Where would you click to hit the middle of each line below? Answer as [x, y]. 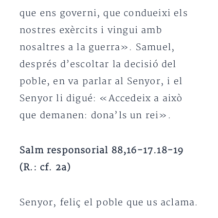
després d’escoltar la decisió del [98, 64]
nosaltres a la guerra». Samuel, [97, 47]
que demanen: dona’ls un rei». [95, 116]
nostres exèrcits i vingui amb [91, 30]
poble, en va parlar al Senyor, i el [101, 82]
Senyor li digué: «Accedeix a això [101, 99]
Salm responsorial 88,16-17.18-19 [102, 151]
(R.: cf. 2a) [45, 168]
